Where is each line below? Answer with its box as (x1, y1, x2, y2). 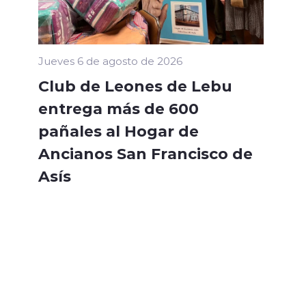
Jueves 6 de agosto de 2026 (38, 54, 182, 68)
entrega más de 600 (38, 98, 199, 119)
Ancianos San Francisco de (38, 143, 253, 164)
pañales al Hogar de (38, 120, 199, 141)
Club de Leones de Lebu (38, 75, 232, 96)
